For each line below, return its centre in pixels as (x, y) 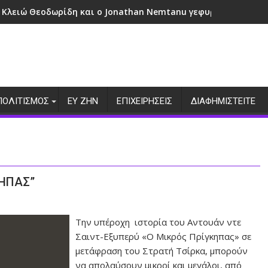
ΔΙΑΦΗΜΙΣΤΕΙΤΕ (223, 101)
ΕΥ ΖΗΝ (83, 101)
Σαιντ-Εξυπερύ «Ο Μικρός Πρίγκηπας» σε (164, 236)
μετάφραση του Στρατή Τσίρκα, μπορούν (162, 251)
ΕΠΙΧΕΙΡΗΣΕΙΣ (144, 101)
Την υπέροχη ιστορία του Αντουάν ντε (159, 222)
